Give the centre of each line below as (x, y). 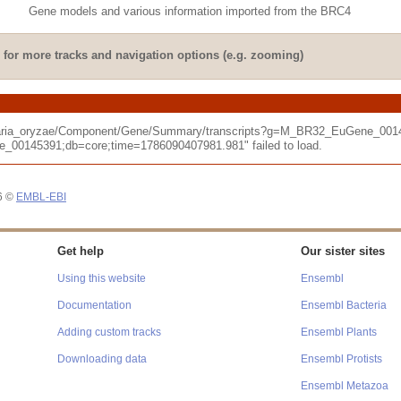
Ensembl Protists (341, 359)
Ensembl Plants (339, 333)
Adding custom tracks (109, 333)
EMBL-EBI (41, 197)
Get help (81, 252)
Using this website (102, 279)
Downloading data (102, 359)
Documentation (94, 306)
